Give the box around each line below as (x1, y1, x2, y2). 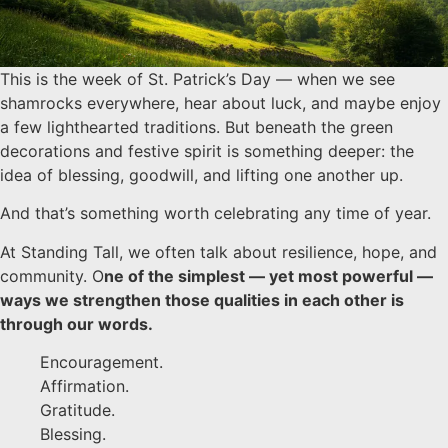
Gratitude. (40, 400, 115, 421)
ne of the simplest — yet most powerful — (104, 265, 433, 286)
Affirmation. (40, 376, 129, 397)
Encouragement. (40, 352, 163, 373)
